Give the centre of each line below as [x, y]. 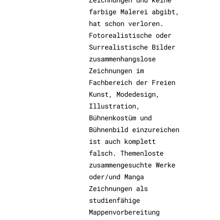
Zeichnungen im [117, 70]
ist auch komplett [123, 141]
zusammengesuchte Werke [132, 165]
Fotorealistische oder [130, 35]
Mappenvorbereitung [124, 212]
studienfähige [115, 200]
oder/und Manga [117, 177]
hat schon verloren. [126, 23]
